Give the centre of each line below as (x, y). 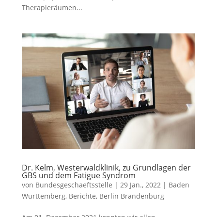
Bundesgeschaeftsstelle (74, 185)
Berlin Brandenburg (132, 196)
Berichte (82, 196)
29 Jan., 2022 (140, 185)
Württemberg (43, 196)
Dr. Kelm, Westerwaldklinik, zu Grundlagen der (106, 168)
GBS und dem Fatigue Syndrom (78, 176)
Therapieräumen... (52, 8)
